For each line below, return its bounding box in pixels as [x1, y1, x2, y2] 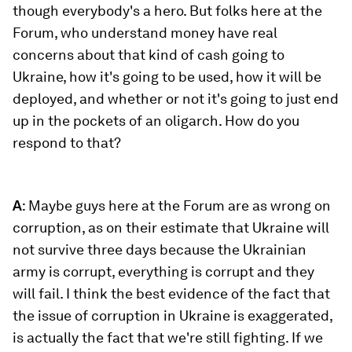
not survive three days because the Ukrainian [13, 241, 306, 258]
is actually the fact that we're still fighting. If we [13, 329, 323, 346]
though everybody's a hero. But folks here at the [13, 2, 322, 19]
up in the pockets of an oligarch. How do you [13, 112, 299, 129]
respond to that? [13, 134, 121, 151]
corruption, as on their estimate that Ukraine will [13, 219, 329, 236]
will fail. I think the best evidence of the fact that [13, 285, 330, 302]
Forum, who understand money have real [13, 24, 277, 41]
